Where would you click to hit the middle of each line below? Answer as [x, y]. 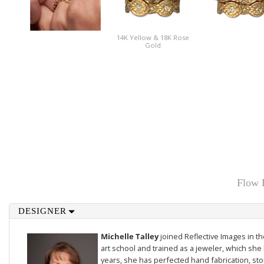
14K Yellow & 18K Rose [153, 37]
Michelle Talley [130, 236]
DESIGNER [42, 211]
